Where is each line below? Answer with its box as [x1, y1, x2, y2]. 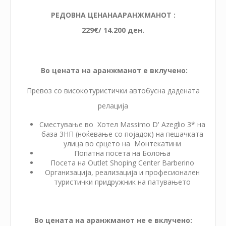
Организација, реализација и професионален [44, 167, 200, 177]
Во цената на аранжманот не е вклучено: [34, 215, 192, 225]
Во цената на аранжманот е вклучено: [40, 65, 188, 75]
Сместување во [39, 119, 97, 129]
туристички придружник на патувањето [53, 177, 191, 187]
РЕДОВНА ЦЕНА [50, 10, 107, 20]
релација [98, 100, 128, 110]
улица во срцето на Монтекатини [63, 138, 181, 148]
